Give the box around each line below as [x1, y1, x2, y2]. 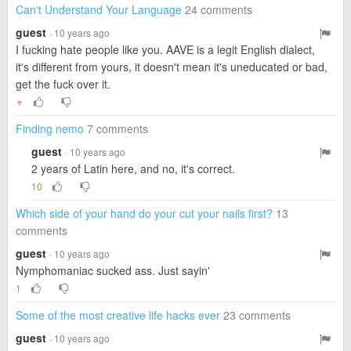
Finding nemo [16, 121, 84, 136]
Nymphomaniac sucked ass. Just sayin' [16, 262, 210, 278]
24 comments [185, 2, 252, 17]
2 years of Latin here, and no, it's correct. [31, 161, 235, 176]
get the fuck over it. [16, 76, 110, 92]
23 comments [223, 307, 291, 323]
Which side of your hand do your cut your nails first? [16, 205, 273, 221]
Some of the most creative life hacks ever [16, 307, 220, 323]
